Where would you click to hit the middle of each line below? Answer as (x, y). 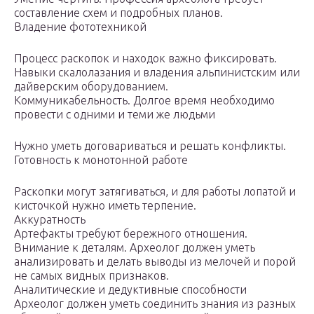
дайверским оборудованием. (91, 87)
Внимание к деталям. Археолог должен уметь (135, 248)
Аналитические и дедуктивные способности (130, 290)
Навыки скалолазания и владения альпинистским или (157, 73)
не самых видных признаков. (91, 276)
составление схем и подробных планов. (118, 13)
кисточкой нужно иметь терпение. (105, 206)
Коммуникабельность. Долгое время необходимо (144, 101)
